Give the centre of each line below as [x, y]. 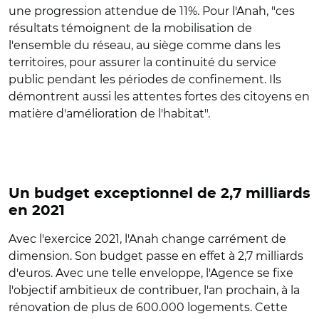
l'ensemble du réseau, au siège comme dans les [145, 45]
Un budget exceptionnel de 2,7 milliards [159, 193]
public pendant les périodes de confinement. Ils [145, 79]
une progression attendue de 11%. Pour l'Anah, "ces [152, 11]
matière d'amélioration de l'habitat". [109, 113]
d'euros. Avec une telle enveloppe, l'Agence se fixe [151, 273]
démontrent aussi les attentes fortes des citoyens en [159, 96]
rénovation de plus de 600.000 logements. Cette [148, 307]
